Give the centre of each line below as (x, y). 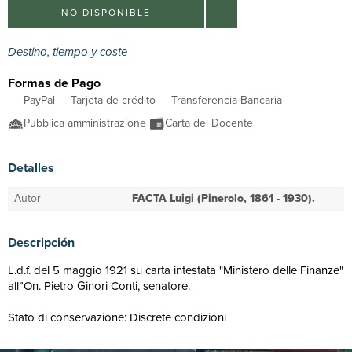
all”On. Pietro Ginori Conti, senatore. (99, 286)
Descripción (41, 242)
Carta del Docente (211, 123)
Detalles (31, 168)
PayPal (39, 100)
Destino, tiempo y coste (69, 52)
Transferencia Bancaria (227, 100)
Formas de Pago (54, 83)
